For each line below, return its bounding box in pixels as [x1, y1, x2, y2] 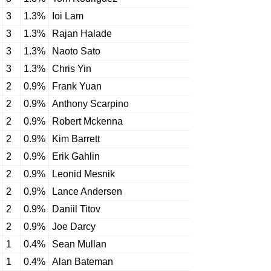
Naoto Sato [52, 46, 100, 56]
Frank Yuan [52, 81, 102, 91]
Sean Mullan [52, 239, 106, 249]
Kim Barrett [52, 134, 100, 144]
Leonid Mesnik [52, 169, 115, 179]
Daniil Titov [52, 204, 100, 214]
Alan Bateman [52, 256, 113, 267]
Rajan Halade [52, 28, 112, 39]
